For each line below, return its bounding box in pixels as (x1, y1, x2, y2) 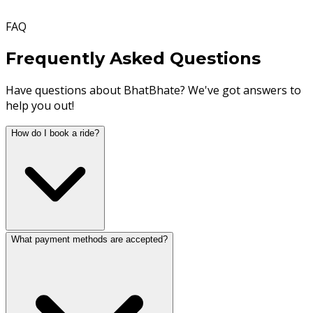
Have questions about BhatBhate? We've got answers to (6, 82, 301, 99)
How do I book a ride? (11, 128, 99, 139)
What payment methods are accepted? (11, 234, 168, 245)
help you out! (6, 98, 74, 114)
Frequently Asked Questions (6, 48, 261, 69)
